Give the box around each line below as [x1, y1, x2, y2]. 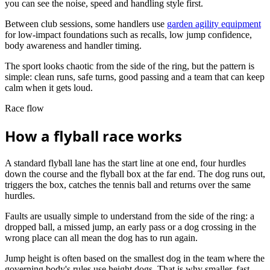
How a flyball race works [5, 125, 182, 146]
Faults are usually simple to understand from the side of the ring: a [5, 210, 254, 221]
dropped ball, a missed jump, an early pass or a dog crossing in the [5, 221, 256, 232]
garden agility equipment [167, 18, 261, 29]
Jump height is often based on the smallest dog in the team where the [5, 253, 265, 263]
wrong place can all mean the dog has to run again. [5, 232, 198, 243]
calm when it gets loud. [5, 82, 93, 93]
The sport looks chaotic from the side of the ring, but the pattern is [5, 60, 254, 71]
